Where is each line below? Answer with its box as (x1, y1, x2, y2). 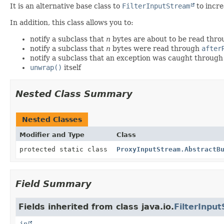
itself (62, 63, 81, 71)
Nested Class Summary (15, 88, 132, 99)
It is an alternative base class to (10, 1, 122, 10)
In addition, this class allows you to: (10, 18, 133, 26)
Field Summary (15, 178, 91, 189)
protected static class (19, 145, 111, 153)
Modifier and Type (19, 130, 84, 138)
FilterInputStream (122, 1, 190, 10)
